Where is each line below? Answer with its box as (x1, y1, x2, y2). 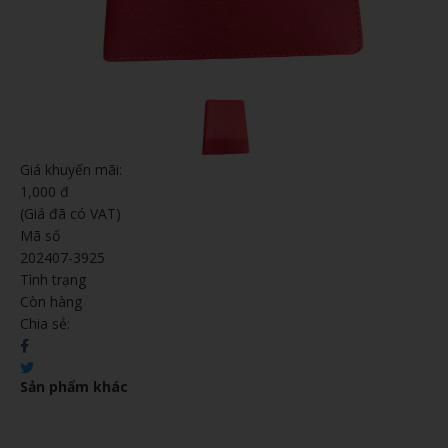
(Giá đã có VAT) (20, 204, 121, 223)
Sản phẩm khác (20, 377, 128, 396)
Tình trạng (20, 270, 86, 289)
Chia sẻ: (20, 314, 70, 333)
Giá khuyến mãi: (20, 160, 122, 179)
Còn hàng (20, 292, 82, 311)
